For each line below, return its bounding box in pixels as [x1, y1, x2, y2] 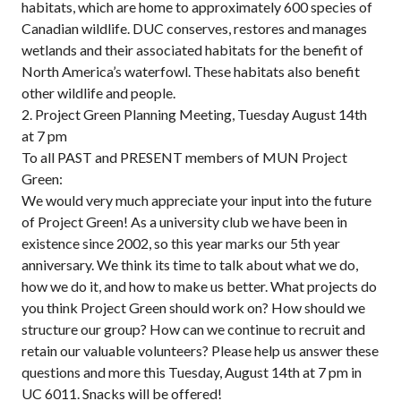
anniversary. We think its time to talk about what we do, [21, 256, 358, 273]
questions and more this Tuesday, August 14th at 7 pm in [21, 363, 362, 380]
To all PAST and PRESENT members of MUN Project [21, 149, 347, 166]
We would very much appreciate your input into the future [21, 192, 371, 209]
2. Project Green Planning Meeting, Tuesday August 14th [21, 106, 367, 123]
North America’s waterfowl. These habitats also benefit [21, 63, 360, 80]
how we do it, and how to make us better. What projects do [21, 277, 377, 294]
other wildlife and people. [21, 84, 175, 101]
